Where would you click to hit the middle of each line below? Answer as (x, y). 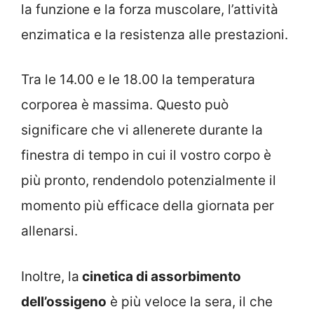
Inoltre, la (50, 276)
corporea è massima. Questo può (125, 105)
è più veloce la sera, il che (190, 301)
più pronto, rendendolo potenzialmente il (149, 181)
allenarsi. (49, 231)
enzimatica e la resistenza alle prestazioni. (155, 34)
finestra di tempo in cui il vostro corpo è (146, 156)
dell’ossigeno (64, 301)
